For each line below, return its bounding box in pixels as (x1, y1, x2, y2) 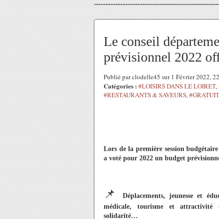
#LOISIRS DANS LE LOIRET (138, 82, 216, 90)
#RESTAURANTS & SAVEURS (104, 90, 186, 99)
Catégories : (104, 81, 137, 90)
